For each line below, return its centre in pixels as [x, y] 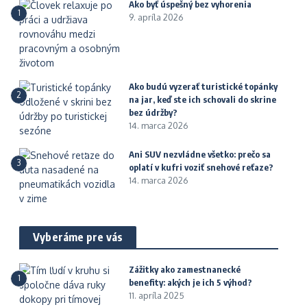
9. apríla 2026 [156, 17]
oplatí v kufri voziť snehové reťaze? [201, 167]
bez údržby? [153, 112]
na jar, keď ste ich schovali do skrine [202, 99]
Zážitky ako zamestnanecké [185, 269]
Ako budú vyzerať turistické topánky [203, 86]
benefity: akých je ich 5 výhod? [191, 282]
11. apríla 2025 [157, 295]
